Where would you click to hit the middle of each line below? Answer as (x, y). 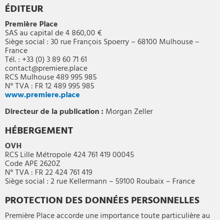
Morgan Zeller (128, 112)
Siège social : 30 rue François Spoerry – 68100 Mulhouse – (102, 42)
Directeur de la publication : (54, 112)
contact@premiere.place (46, 69)
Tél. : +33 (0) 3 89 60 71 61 (46, 60)
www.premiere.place (42, 96)
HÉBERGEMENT (39, 131)
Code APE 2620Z (33, 164)
